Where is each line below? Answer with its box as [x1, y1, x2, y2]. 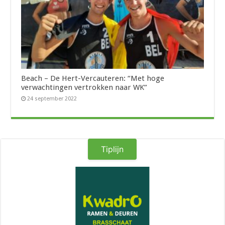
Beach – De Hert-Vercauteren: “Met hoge [21, 74, 165, 83]
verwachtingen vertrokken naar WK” [21, 83, 148, 92]
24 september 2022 [27, 95, 77, 102]
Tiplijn [101, 144, 124, 155]
